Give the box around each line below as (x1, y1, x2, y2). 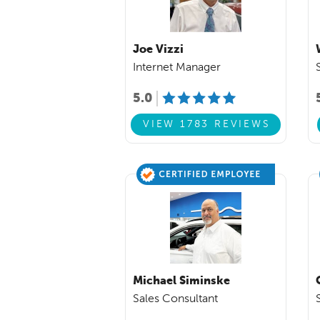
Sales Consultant (133, 293, 218, 305)
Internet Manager (133, 61, 221, 74)
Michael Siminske (133, 275, 230, 287)
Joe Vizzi (133, 44, 184, 56)
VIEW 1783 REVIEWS (143, 119, 271, 130)
